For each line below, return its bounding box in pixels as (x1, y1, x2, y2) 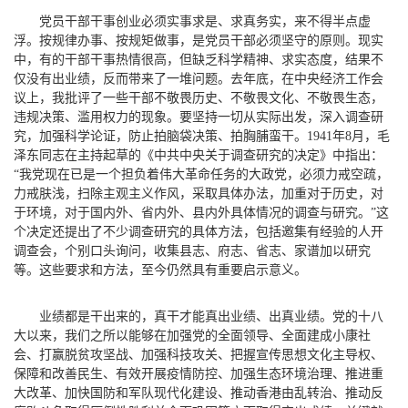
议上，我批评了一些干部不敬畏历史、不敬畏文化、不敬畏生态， (14, 90, 383, 105)
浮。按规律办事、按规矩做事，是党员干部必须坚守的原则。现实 (14, 33, 383, 47)
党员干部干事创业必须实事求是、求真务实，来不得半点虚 (39, 14, 371, 28)
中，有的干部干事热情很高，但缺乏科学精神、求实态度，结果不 (14, 52, 383, 66)
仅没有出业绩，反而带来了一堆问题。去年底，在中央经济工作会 (14, 71, 383, 86)
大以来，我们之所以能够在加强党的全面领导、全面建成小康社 (14, 328, 371, 342)
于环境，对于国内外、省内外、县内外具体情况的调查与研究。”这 (14, 205, 389, 219)
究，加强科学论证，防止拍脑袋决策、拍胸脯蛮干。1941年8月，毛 (14, 128, 390, 143)
